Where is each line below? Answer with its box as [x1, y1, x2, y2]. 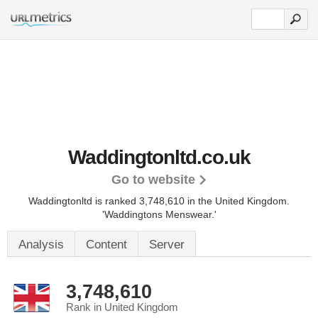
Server [149, 238, 185, 251]
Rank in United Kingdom [66, 302, 178, 313]
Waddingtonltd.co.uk [67, 146, 251, 168]
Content [86, 238, 127, 251]
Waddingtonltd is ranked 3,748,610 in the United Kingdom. [28, 195, 290, 207]
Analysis [18, 238, 64, 251]
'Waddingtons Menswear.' [102, 209, 216, 220]
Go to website [111, 172, 195, 187]
